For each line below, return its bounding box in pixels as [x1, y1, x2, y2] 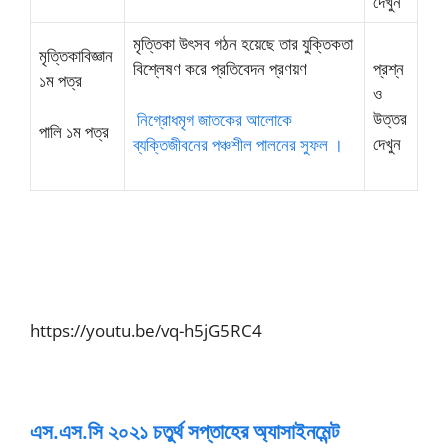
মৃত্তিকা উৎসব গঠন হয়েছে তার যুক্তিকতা [133, 32, 353, 55]
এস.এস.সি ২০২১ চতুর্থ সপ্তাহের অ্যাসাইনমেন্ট [30, 416, 339, 445]
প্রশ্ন [373, 57, 404, 80]
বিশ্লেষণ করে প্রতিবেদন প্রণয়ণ [133, 57, 307, 80]
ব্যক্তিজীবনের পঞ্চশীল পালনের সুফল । [133, 132, 343, 156]
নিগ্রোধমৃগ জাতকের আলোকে [137, 107, 292, 131]
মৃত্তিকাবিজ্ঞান [39, 44, 113, 67]
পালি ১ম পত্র [39, 119, 109, 143]
